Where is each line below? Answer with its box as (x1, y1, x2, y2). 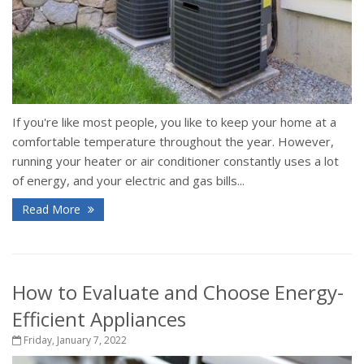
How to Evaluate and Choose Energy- (12, 278, 344, 305)
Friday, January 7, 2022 (21, 332, 127, 347)
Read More (22, 201, 84, 217)
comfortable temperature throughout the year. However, (12, 132, 334, 149)
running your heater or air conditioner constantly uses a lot (12, 152, 339, 169)
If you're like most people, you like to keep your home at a (12, 113, 336, 130)
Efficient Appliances (12, 305, 186, 332)
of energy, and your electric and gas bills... (12, 171, 245, 188)
